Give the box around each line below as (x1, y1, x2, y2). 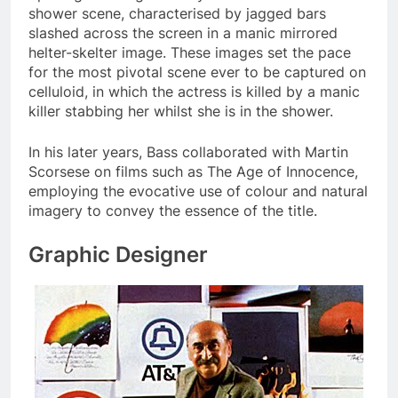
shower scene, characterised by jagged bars (28, 4, 326, 22)
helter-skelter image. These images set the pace (28, 43, 351, 61)
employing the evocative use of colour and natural (28, 181, 368, 200)
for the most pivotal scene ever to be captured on (28, 62, 366, 81)
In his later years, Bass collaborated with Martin (28, 142, 348, 161)
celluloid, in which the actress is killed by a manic (28, 82, 360, 100)
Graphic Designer (28, 241, 208, 267)
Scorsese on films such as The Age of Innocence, (28, 162, 358, 180)
